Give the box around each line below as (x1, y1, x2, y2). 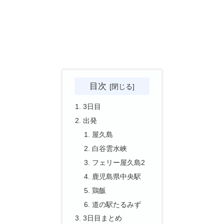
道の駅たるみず (91, 200, 141, 208)
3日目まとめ (83, 214, 122, 222)
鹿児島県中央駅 (91, 172, 141, 180)
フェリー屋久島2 (91, 158, 145, 166)
